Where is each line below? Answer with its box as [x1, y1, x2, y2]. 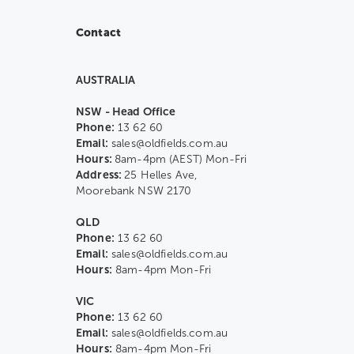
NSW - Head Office [76, 105, 176, 119]
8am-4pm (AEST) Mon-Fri [114, 153, 247, 166]
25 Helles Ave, [124, 168, 198, 182]
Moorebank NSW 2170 [76, 184, 192, 198]
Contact [76, 26, 121, 40]
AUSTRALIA [76, 73, 136, 87]
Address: [76, 168, 125, 182]
